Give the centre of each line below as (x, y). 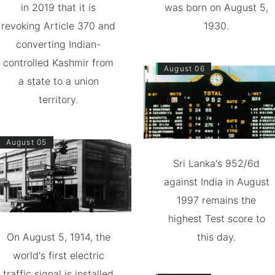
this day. (217, 237)
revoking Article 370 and (59, 26)
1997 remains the (217, 200)
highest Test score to (216, 218)
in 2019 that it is (59, 7)
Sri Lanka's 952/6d (217, 163)
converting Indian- (59, 44)
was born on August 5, (217, 7)
